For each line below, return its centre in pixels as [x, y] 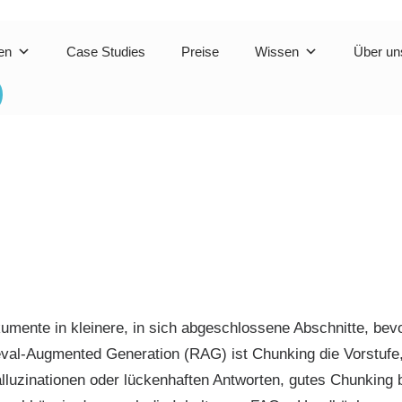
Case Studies [106, 52]
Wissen [277, 52]
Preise [200, 52]
